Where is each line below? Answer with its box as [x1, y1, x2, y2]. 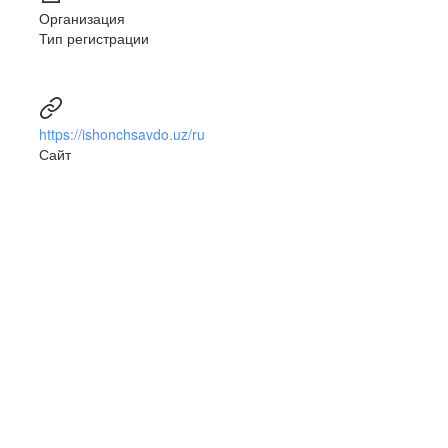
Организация [39, 8, 125, 29]
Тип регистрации [39, 28, 149, 49]
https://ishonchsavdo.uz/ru [39, 124, 205, 145]
